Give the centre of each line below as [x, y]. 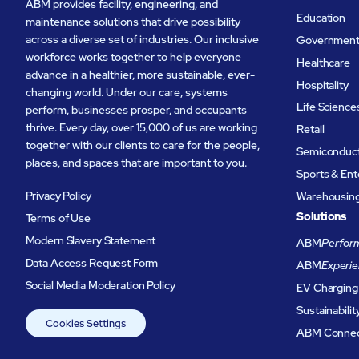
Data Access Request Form [92, 263]
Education [321, 17]
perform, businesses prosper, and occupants [136, 110]
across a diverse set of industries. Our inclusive [142, 40]
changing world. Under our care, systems [126, 93]
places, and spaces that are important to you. [136, 163]
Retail [311, 129]
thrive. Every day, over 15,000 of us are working [141, 128]
